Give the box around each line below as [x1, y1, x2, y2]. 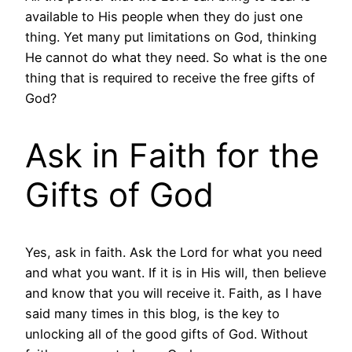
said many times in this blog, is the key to [25, 305, 280, 321]
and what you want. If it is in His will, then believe [25, 264, 326, 280]
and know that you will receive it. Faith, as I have [25, 284, 321, 301]
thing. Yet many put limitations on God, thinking [25, 28, 317, 45]
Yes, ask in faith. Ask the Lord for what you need [25, 244, 322, 260]
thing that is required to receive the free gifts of [25, 69, 315, 86]
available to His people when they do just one [25, 8, 302, 24]
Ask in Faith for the [25, 134, 319, 175]
